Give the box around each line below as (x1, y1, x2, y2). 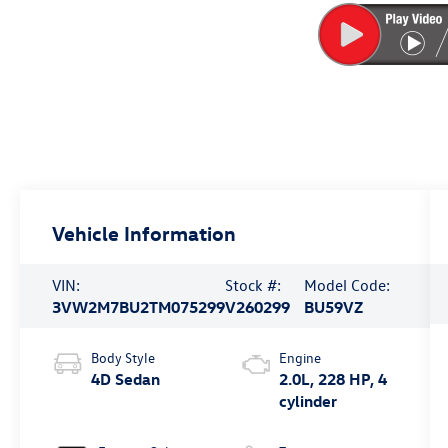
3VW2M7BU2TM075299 (52, 297, 226, 318)
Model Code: (303, 275, 390, 296)
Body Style (91, 347, 156, 367)
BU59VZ (303, 297, 363, 318)
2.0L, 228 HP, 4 (278, 368, 387, 389)
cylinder (278, 390, 337, 411)
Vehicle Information (52, 220, 237, 246)
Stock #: (225, 275, 282, 296)
